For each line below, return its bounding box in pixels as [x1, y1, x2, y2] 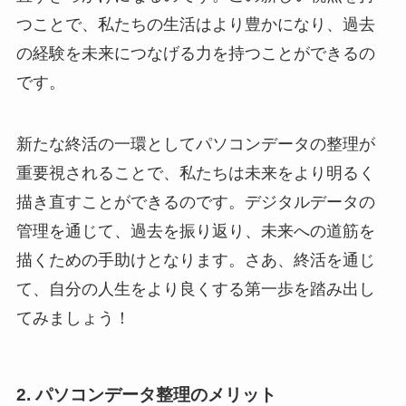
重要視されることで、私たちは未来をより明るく [15, 163, 375, 182]
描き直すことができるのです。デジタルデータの [15, 192, 375, 211]
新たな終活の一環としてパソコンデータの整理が [15, 134, 375, 153]
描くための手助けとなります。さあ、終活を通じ [15, 250, 375, 269]
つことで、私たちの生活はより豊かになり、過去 [15, 14, 375, 34]
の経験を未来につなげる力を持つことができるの [15, 43, 375, 63]
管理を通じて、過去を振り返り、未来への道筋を [15, 221, 375, 240]
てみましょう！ [15, 308, 130, 327]
